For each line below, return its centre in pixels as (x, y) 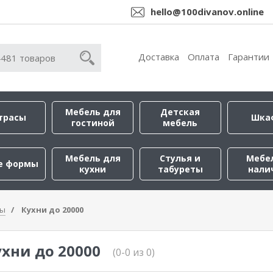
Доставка (159, 57)
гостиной (93, 123)
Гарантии (249, 57)
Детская (180, 112)
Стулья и (180, 158)
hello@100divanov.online (207, 12)
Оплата (204, 57)
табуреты (180, 169)
